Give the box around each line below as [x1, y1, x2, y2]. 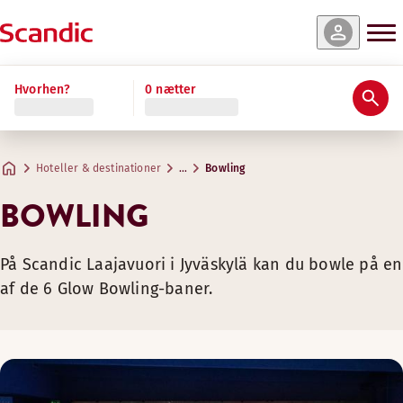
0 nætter [145, 81, 197, 97]
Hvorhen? [14, 81, 71, 97]
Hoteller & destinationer [36, 162, 162, 175]
